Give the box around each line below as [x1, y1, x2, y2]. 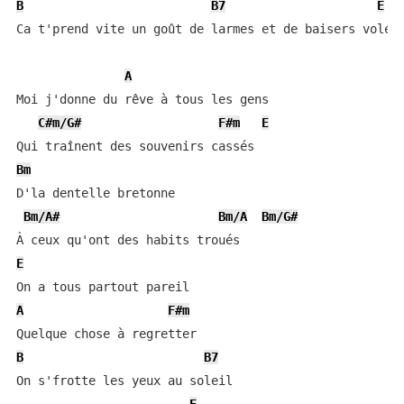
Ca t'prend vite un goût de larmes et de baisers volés [15, 22, 399, 36]
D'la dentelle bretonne [15, 186, 175, 200]
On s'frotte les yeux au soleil [15, 373, 233, 388]
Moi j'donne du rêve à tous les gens [15, 92, 269, 106]
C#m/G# [37, 115, 81, 130]
